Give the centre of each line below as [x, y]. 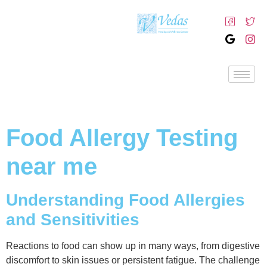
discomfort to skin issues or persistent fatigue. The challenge [133, 260]
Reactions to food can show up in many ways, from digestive [133, 246]
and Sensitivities [73, 220]
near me [52, 166]
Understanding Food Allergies [125, 200]
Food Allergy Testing [122, 138]
